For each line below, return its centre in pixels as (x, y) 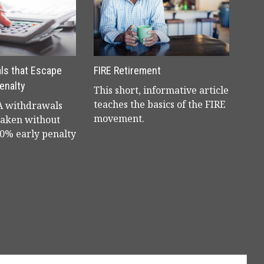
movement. (119, 118)
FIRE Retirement (127, 70)
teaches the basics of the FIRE (160, 104)
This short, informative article (161, 90)
